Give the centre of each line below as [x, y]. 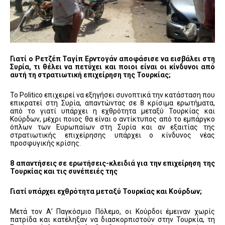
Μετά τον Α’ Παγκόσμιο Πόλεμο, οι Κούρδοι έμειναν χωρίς [113, 212]
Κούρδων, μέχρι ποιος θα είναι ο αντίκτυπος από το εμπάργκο [113, 119]
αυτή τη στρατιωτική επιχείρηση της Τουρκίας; [90, 75]
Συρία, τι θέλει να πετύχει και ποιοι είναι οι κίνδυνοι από [113, 67]
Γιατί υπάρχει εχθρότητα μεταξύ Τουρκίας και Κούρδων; [106, 192]
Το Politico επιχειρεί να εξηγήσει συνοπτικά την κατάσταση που [113, 95]
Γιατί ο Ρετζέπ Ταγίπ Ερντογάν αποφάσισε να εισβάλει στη [113, 59]
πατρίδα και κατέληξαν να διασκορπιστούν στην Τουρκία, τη [113, 220]
